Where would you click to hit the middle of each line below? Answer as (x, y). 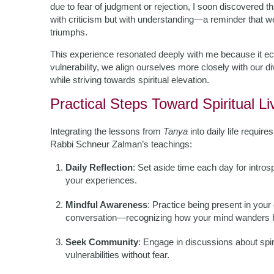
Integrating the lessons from (107, 131)
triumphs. (69, 32)
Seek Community (102, 242)
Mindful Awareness (106, 205)
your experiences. (101, 180)
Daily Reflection (99, 167)
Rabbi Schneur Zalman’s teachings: (121, 144)
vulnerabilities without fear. (117, 255)
